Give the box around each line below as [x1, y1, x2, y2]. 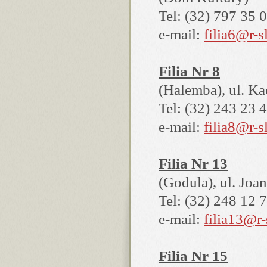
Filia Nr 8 [159, 63, 220, 79]
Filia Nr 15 [159, 248, 228, 264]
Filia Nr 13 [159, 156, 228, 172]
